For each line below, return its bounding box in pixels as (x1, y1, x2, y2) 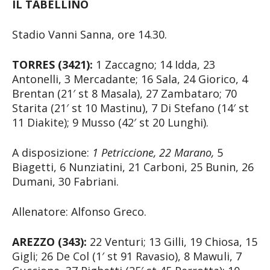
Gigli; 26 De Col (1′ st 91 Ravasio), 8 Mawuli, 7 (12, 248, 242, 263)
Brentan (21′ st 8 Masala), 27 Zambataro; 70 (12, 86, 237, 101)
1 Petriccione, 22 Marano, (92, 145, 214, 160)
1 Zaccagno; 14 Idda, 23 (93, 57, 215, 72)
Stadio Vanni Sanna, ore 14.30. (12, 27, 167, 42)
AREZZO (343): (12, 234, 87, 249)
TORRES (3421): (12, 57, 93, 72)
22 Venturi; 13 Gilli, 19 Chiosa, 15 (87, 234, 257, 249)
